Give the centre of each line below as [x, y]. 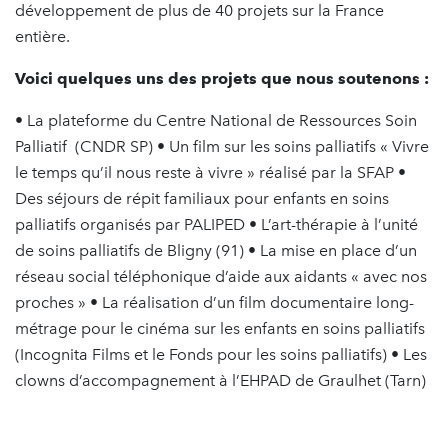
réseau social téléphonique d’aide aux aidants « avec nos [221, 276]
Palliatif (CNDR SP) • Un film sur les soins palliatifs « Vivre [222, 146]
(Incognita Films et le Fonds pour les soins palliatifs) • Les [221, 354]
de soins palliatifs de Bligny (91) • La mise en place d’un [216, 250]
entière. [42, 36]
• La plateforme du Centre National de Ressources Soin [216, 120]
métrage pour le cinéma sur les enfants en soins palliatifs [220, 328]
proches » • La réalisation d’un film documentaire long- [214, 302]
